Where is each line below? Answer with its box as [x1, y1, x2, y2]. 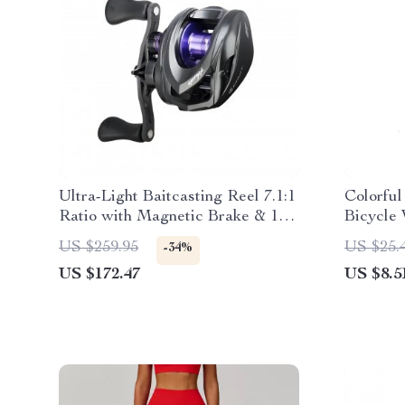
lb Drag [59, 229, 112, 245]
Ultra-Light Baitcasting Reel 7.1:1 [59, 189, 296, 205]
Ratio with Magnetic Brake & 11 [59, 209, 287, 225]
